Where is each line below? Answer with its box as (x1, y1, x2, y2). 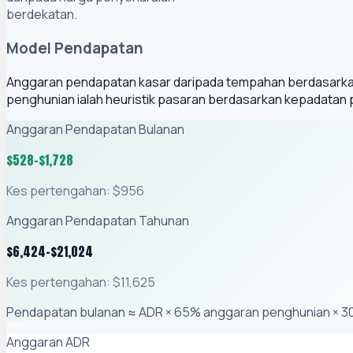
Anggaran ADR (6, 333, 90, 351)
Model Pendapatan (6, 38, 143, 59)
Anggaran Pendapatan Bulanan (6, 120, 184, 138)
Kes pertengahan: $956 (6, 181, 144, 199)
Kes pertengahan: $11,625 (6, 273, 155, 291)
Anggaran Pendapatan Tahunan (6, 211, 189, 229)
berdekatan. (6, 6, 77, 24)
